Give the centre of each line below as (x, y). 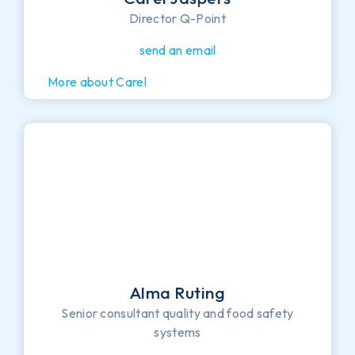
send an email (177, 50)
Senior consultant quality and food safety (177, 313)
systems (177, 332)
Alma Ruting (177, 292)
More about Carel (97, 81)
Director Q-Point (177, 18)
